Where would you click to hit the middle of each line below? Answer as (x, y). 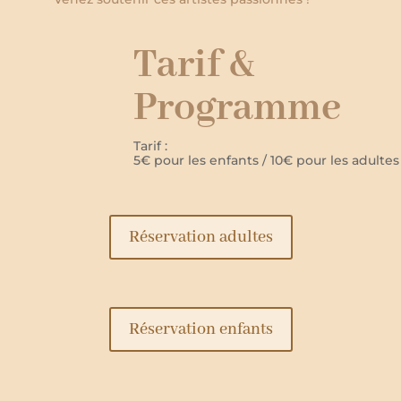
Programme (237, 108)
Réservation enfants (200, 329)
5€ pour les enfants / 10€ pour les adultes (266, 160)
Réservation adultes (200, 237)
